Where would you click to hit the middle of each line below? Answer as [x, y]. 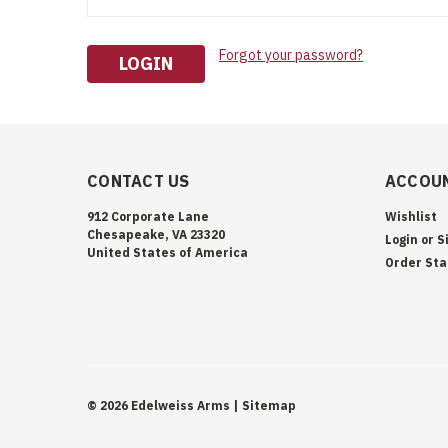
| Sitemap [264, 405]
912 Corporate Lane [148, 216]
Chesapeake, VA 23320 [156, 234]
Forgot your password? [290, 55]
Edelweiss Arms [179, 405]
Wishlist [410, 216]
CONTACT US [138, 180]
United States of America [167, 252]
